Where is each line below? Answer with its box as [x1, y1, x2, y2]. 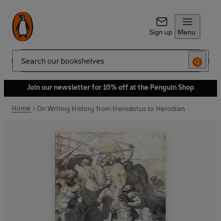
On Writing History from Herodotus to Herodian [37, 104, 185, 113]
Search [12, 60, 34, 69]
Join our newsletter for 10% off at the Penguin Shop [27, 83, 194, 92]
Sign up [149, 28, 172, 37]
